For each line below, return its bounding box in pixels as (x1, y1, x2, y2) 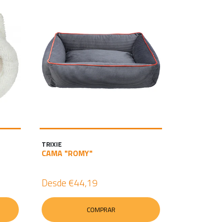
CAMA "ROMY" (42, 147, 93, 159)
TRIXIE (42, 139, 62, 149)
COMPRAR (86, 205, 115, 215)
